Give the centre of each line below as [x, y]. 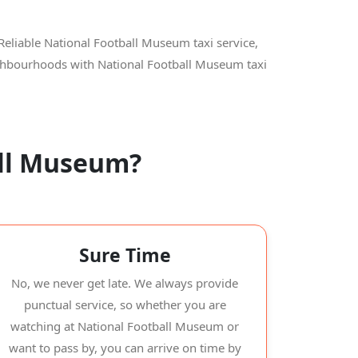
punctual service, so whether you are [125, 304]
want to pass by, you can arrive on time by [125, 348]
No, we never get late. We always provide [125, 283]
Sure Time [125, 255]
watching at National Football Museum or [125, 326]
